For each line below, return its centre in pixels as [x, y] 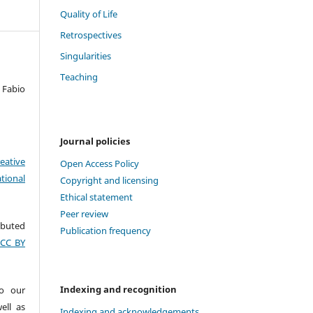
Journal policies [95, 141]
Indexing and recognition [118, 290]
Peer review [84, 214]
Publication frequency [105, 231]
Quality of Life [89, 14]
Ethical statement [96, 197]
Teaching [79, 77]
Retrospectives [91, 35]
